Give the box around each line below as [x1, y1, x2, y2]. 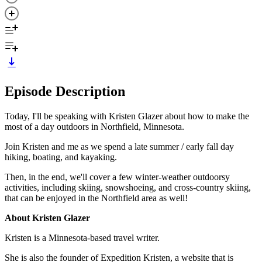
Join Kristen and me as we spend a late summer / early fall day [5, 141, 234, 151]
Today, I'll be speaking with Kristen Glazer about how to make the [5, 111, 249, 121]
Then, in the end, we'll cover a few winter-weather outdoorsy [5, 171, 230, 182]
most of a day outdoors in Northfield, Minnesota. [5, 121, 184, 132]
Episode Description [5, 83, 125, 99]
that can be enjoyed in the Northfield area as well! [5, 192, 188, 203]
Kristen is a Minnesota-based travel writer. [5, 232, 160, 243]
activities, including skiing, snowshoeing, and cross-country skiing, [5, 182, 251, 192]
